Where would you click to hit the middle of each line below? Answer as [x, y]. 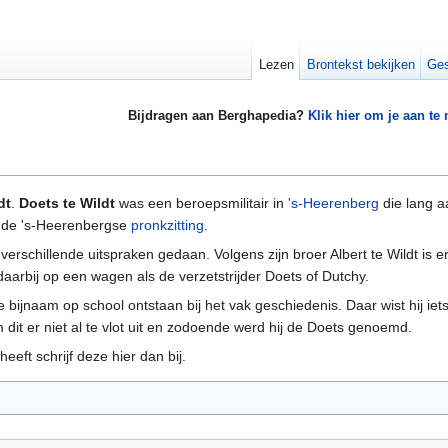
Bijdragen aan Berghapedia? [217, 116]
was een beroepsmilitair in [201, 203]
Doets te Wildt [67, 203]
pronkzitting [167, 225]
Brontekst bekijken [360, 64]
